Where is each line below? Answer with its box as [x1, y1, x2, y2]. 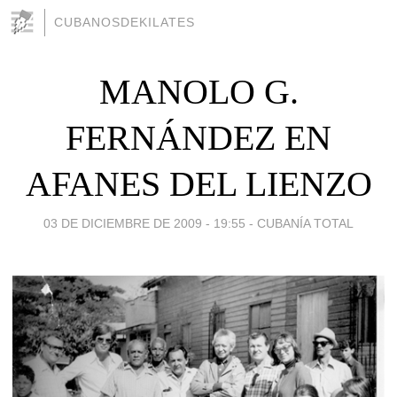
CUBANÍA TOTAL [257, 215, 354, 230]
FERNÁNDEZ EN [66, 117, 331, 158]
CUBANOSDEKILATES [54, 15, 195, 29]
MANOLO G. [98, 71, 299, 112]
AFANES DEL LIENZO [25, 163, 372, 204]
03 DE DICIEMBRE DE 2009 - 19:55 [43, 215, 245, 230]
